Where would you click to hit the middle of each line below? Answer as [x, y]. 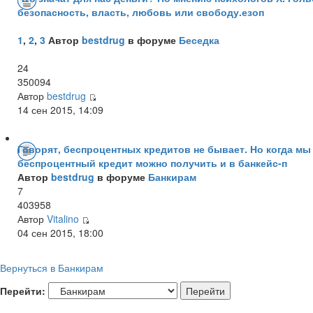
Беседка [199, 39]
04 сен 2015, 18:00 [60, 232]
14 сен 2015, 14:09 [60, 109]
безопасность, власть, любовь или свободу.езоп [141, 12]
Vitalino [63, 218]
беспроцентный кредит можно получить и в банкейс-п [152, 162]
